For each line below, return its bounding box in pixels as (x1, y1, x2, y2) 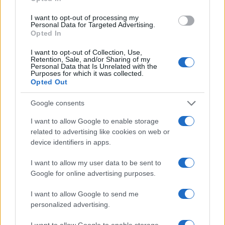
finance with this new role (8, 176, 106, 186)
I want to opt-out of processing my (31, 13, 139, 22)
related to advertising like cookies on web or (31, 127, 170, 136)
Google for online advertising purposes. (31, 169, 156, 177)
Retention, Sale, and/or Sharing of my (31, 55, 150, 63)
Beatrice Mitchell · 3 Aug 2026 (8, 189, 92, 196)
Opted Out (31, 77, 68, 86)
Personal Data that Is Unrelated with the (31, 62, 157, 70)
